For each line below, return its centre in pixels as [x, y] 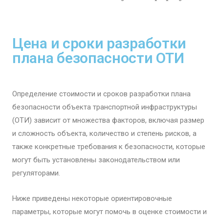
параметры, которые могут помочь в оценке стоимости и [109, 211]
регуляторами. [36, 173]
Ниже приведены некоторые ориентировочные [92, 198]
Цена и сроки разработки [99, 43]
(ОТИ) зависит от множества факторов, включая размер [108, 120]
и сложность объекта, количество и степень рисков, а [104, 133]
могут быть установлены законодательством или [96, 160]
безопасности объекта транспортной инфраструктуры [105, 107]
